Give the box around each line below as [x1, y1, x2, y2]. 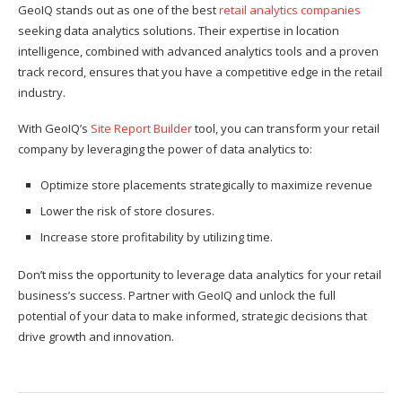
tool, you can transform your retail [192, 119, 380, 136]
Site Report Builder [91, 119, 192, 136]
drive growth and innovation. [18, 328, 174, 345]
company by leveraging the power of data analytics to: [18, 140, 312, 157]
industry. [18, 83, 66, 100]
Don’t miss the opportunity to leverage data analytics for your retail [18, 266, 381, 283]
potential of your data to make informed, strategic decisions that [18, 307, 367, 324]
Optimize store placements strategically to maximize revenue [40, 176, 372, 193]
